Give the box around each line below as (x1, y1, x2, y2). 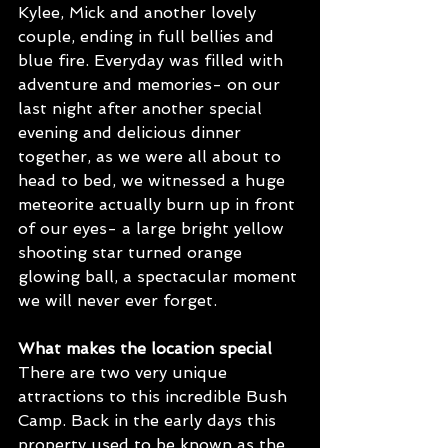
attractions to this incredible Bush (18, 387, 292, 407)
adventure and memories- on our (18, 75, 285, 95)
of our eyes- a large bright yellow (18, 219, 289, 239)
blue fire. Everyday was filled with (18, 51, 288, 71)
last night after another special (18, 99, 267, 119)
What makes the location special (18, 339, 272, 359)
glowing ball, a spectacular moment (18, 267, 302, 287)
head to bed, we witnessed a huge (18, 171, 290, 191)
